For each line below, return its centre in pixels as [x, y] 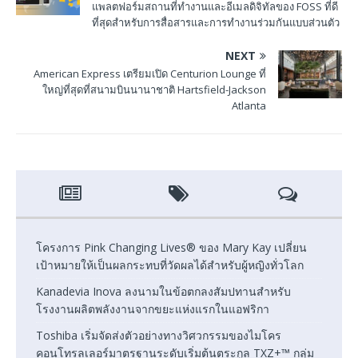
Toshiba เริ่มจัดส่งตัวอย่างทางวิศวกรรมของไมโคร [159, 335]
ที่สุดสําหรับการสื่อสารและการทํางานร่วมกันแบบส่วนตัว [216, 22]
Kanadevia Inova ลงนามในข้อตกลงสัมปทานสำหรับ [163, 291]
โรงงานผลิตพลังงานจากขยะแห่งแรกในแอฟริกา [153, 308]
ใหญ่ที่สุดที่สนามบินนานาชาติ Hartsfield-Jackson [154, 89]
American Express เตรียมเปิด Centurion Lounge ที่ [150, 73]
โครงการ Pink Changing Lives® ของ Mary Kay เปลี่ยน [171, 247]
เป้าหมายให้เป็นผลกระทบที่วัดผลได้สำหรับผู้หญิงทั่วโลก [170, 265]
